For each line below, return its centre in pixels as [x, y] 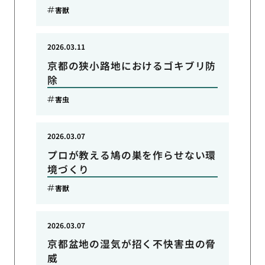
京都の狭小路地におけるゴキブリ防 [132, 66]
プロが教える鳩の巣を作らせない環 [132, 155]
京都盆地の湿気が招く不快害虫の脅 [132, 244]
